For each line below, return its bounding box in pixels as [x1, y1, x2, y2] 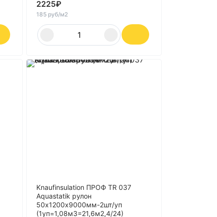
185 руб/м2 [36, 11, 68, 18]
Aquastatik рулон [36, 192, 92, 200]
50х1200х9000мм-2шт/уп [36, 201, 122, 209]
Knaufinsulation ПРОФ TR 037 [36, 183, 131, 191]
